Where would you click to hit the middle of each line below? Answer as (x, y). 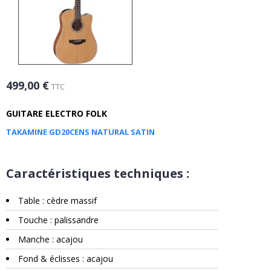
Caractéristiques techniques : (98, 174)
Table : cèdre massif (57, 201)
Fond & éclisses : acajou (66, 259)
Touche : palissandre (58, 220)
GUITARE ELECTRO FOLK (57, 114)
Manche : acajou (51, 240)
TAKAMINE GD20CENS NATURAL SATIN (80, 132)
